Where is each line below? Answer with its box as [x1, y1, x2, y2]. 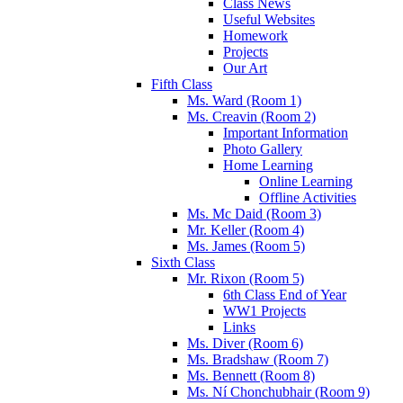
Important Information [223, 124, 348, 140]
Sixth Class [151, 254, 215, 270]
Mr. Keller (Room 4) [187, 221, 304, 237]
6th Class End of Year [223, 286, 346, 302]
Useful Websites [223, 11, 315, 27]
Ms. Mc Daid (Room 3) [187, 205, 321, 221]
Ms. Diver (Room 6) [187, 335, 303, 351]
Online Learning [259, 173, 353, 189]
